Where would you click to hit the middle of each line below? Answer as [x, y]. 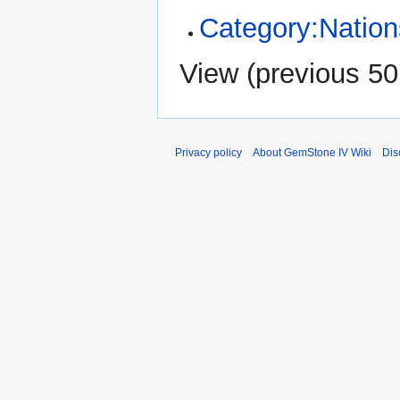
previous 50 [327, 74]
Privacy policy [208, 153]
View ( [217, 74]
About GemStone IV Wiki [312, 153]
